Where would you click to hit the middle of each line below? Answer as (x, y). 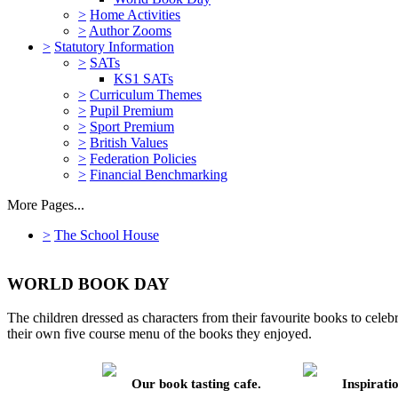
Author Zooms (130, 30)
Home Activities (135, 14)
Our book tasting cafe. (196, 384)
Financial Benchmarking (159, 174)
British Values (129, 142)
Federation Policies (143, 158)
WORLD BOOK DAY (88, 283)
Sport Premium (132, 126)
